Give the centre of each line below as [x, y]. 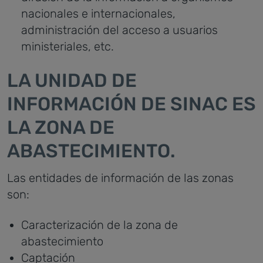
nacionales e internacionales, [98, 14]
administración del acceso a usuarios [119, 30]
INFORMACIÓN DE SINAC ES [131, 104]
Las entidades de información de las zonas [120, 178]
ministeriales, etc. [68, 46]
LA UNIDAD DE [72, 80]
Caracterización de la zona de [100, 225]
